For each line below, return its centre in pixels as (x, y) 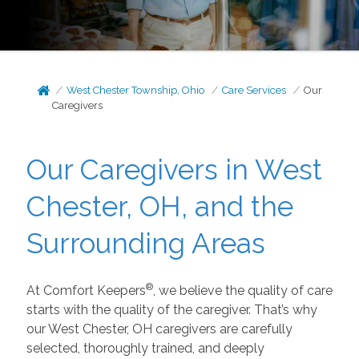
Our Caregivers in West (174, 169)
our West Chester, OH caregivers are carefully (159, 329)
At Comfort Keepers (86, 290)
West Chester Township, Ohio (136, 90)
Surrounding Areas (145, 243)
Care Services (254, 90)
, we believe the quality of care (242, 290)
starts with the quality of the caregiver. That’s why (171, 309)
